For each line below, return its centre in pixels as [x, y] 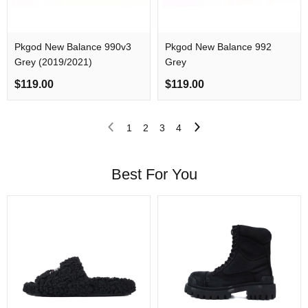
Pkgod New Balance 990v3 [73, 47]
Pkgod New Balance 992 [218, 47]
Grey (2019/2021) [53, 62]
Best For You [154, 174]
